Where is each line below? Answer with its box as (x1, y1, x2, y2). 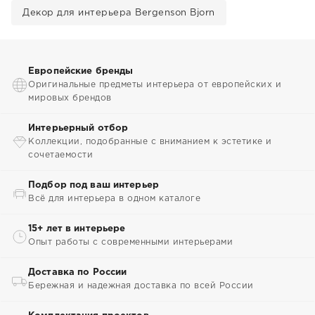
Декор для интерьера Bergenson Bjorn (22, 9, 215, 17)
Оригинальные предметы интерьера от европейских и (28, 81, 281, 89)
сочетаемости (28, 151, 93, 159)
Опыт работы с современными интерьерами (28, 238, 233, 246)
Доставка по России (28, 269, 127, 276)
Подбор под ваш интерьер (28, 181, 159, 189)
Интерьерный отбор (28, 124, 129, 132)
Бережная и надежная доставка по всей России (28, 282, 254, 290)
